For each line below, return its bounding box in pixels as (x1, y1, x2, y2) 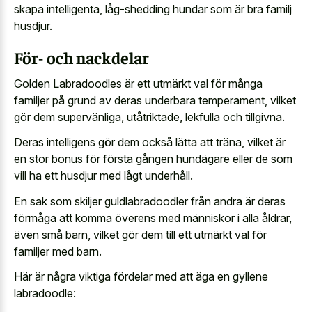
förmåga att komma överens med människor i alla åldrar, (14, 210, 292, 225)
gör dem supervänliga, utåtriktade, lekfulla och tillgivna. (14, 109, 285, 124)
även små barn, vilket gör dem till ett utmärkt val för (14, 227, 267, 242)
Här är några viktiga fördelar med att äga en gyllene (14, 270, 268, 283)
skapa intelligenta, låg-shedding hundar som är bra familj (14, 2, 292, 16)
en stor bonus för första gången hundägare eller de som (14, 152, 292, 166)
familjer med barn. (14, 244, 102, 258)
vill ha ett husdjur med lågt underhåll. (14, 169, 193, 182)
